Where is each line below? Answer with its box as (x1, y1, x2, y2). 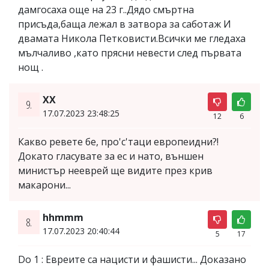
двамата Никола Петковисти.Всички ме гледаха (18, 31, 246, 45)
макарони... (18, 178, 71, 192)
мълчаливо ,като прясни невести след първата (18, 46, 241, 59)
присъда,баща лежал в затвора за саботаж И (18, 17, 231, 31)
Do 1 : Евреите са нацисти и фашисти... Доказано (18, 252, 246, 266)
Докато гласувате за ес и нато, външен (18, 149, 204, 163)
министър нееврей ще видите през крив (18, 163, 213, 177)
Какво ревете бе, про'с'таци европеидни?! (18, 134, 219, 148)
